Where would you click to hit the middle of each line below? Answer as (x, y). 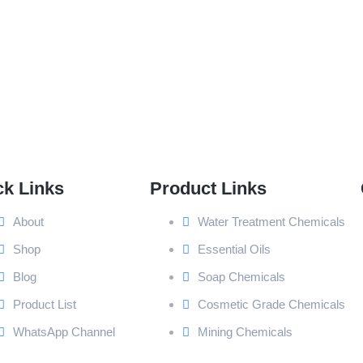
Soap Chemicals (241, 276)
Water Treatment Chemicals (271, 221)
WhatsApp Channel (64, 331)
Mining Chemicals (245, 331)
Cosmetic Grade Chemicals (271, 304)
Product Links (208, 188)
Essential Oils (234, 249)
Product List (45, 304)
